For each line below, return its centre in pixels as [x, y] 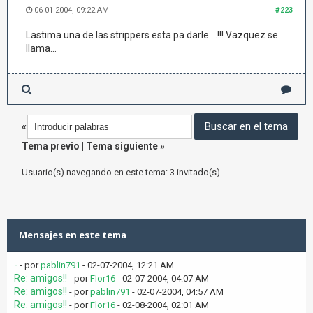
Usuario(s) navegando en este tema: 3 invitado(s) [121, 172]
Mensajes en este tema [73, 235]
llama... [41, 48]
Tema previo [51, 146]
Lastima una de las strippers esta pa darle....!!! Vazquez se [152, 35]
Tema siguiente [122, 146]
